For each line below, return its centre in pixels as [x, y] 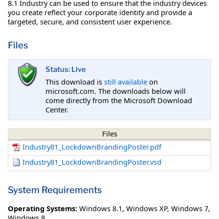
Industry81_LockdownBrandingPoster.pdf [92, 147]
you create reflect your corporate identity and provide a [100, 12]
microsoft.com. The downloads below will [116, 91]
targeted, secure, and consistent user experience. [90, 21]
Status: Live [66, 70]
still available [126, 81]
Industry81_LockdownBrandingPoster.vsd [92, 162]
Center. [57, 109]
